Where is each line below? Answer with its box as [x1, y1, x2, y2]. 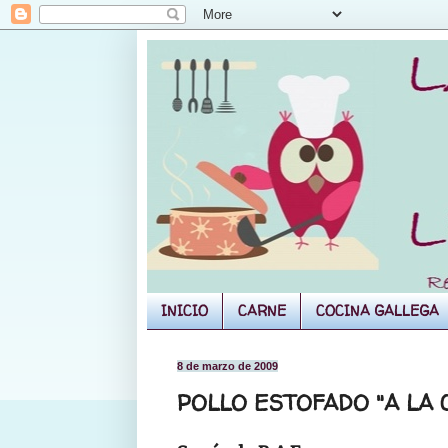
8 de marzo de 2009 [177, 359, 278, 372]
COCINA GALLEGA [316, 301, 439, 321]
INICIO [161, 301, 208, 321]
